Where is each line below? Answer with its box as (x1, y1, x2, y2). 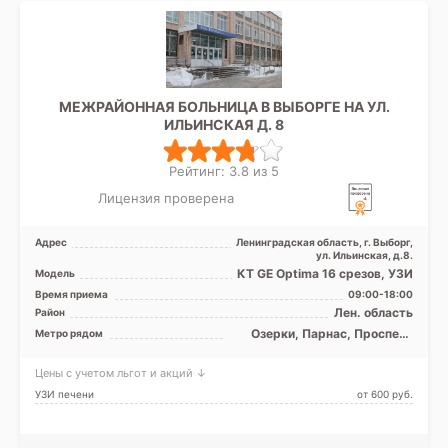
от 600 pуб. (357, 388, 413, 401)
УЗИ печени (35, 388, 94, 401)
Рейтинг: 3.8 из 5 (169, 162, 279, 179)
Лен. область (334, 305, 413, 321)
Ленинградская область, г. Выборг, (236, 236, 413, 249)
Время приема (35, 288, 108, 301)
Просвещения (329, 340, 413, 356)
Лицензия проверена (97, 189, 234, 206)
